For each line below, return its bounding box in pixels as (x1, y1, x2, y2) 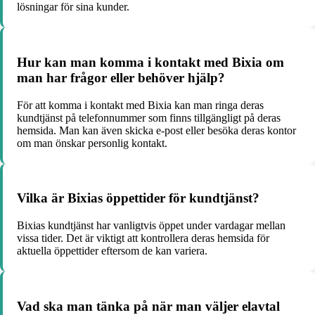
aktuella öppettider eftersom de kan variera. (17, 245, 207, 257)
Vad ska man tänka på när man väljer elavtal (17, 298, 280, 314)
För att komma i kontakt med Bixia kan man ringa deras (17, 98, 264, 111)
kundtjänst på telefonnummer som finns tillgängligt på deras (17, 111, 281, 124)
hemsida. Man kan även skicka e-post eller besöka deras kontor (17, 124, 296, 136)
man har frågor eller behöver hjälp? (17, 70, 225, 85)
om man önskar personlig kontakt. (17, 136, 167, 149)
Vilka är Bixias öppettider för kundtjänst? (17, 191, 259, 206)
